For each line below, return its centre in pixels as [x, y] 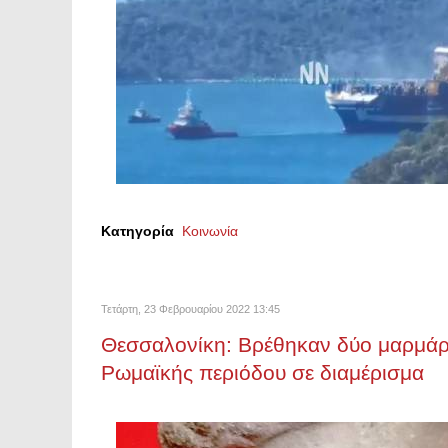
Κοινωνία [210, 231]
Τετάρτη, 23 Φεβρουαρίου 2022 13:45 [190, 309]
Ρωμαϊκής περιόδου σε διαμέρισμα [262, 372]
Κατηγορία [137, 231]
